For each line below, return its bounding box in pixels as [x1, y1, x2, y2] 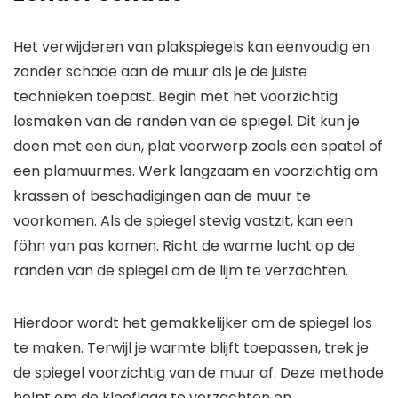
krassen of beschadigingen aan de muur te [13, 186, 311, 207]
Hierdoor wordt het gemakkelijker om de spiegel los [13, 313, 372, 334]
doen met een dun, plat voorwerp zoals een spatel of [13, 136, 383, 157]
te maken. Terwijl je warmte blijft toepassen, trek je [13, 338, 369, 359]
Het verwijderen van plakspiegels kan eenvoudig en [13, 36, 370, 58]
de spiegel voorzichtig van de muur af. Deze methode [13, 362, 384, 384]
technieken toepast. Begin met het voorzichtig [13, 86, 338, 107]
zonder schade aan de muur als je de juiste [13, 61, 307, 83]
